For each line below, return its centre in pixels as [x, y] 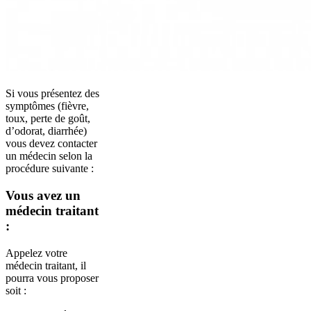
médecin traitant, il [46, 265]
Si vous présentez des [52, 94]
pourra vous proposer [52, 278]
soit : [16, 290]
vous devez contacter [51, 144]
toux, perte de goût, [48, 119]
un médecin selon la [49, 156]
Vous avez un [43, 195]
